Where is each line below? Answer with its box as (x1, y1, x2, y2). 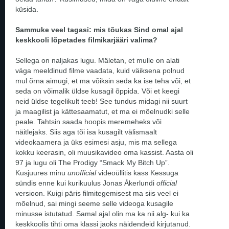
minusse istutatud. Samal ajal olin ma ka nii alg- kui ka (15, 209, 190, 218)
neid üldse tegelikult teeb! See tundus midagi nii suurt (15, 97, 188, 105)
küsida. (15, 5, 38, 13)
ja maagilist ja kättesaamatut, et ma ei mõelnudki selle (15, 107, 190, 116)
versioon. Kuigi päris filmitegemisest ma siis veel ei (15, 189, 178, 197)
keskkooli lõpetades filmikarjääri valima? (15, 35, 159, 44)
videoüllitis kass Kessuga (98, 168, 178, 177)
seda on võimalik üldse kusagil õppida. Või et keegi (15, 86, 179, 95)
